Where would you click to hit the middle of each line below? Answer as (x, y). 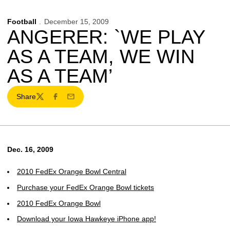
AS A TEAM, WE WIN (101, 56)
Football (22, 22)
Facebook (67, 101)
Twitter (46, 101)
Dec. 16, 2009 (30, 149)
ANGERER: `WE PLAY (106, 37)
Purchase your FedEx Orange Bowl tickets (85, 187)
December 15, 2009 (76, 22)
